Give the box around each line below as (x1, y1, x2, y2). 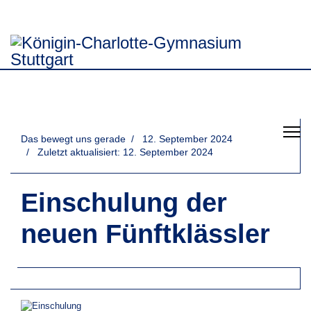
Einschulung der (21, 188, 227, 217)
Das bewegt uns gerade (21, 133, 126, 144)
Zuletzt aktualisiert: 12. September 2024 (37, 146, 213, 158)
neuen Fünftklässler (21, 219, 270, 249)
